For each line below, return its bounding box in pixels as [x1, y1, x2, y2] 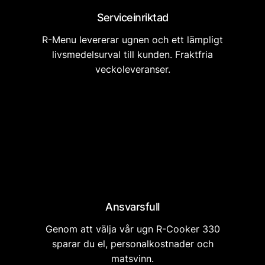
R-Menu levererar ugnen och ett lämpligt [42, 34, 223, 46]
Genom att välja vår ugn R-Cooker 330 [45, 223, 220, 235]
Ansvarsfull [105, 201, 160, 213]
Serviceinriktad [96, 11, 169, 24]
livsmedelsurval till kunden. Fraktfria [52, 49, 213, 60]
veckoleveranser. [95, 63, 170, 75]
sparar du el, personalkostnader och [51, 238, 214, 250]
